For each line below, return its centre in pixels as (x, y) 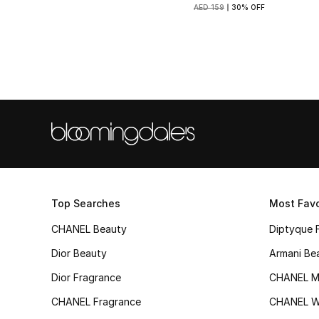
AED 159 (209, 7)
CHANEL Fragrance (96, 302)
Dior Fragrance (86, 277)
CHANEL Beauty (89, 229)
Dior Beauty (79, 253)
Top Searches (86, 203)
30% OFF (248, 7)
